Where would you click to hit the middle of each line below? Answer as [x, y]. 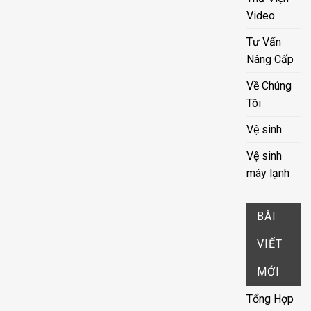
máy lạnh [268, 174]
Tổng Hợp [270, 299]
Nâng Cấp [270, 60]
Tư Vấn [264, 42]
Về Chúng [269, 86]
